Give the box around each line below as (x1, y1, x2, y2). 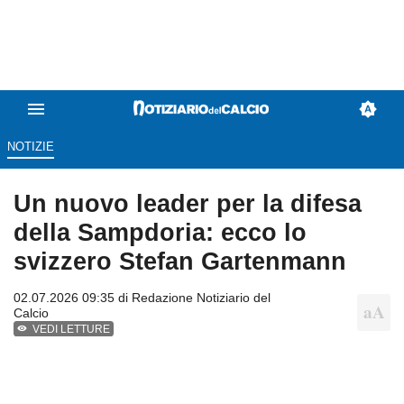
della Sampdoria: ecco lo (14, 218, 307, 247)
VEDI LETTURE (32, 323, 111, 336)
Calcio (14, 306, 49, 321)
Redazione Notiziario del (132, 290, 271, 306)
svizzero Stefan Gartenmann (14, 247, 346, 276)
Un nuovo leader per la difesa (14, 189, 362, 218)
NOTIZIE (6, 140, 54, 154)
